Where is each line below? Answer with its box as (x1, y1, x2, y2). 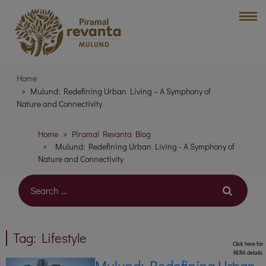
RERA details (233, 249, 262, 256)
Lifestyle (42, 229, 87, 247)
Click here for (233, 240, 263, 248)
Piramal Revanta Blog (72, 128, 151, 140)
